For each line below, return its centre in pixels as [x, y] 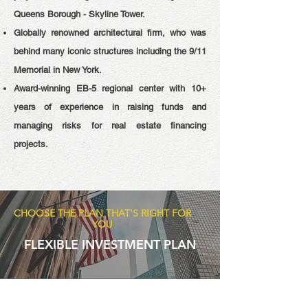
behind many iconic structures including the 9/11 [110, 51]
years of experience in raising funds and [110, 107]
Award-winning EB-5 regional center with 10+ [110, 88]
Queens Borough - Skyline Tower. [79, 14]
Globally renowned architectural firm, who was [110, 33]
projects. [31, 144]
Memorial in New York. [58, 70]
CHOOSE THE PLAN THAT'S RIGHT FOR [102, 213]
